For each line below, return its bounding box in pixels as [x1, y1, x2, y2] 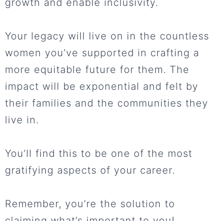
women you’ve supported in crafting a [5, 47, 199, 59]
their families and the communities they [5, 97, 208, 110]
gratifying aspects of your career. [5, 164, 175, 177]
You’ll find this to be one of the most [5, 147, 192, 160]
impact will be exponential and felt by [5, 80, 198, 93]
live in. [5, 114, 39, 126]
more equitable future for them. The [5, 64, 189, 76]
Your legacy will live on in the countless [5, 30, 209, 42]
